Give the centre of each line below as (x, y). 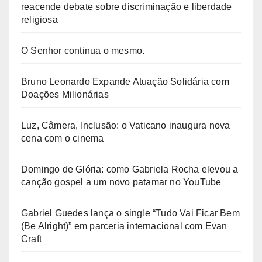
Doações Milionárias (65, 94)
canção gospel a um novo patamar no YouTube (121, 182)
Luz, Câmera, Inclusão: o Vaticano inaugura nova (126, 125)
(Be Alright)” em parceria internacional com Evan (124, 226)
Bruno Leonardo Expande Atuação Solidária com (125, 81)
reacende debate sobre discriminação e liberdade (127, 6)
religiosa (39, 19)
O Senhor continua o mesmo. (83, 50)
